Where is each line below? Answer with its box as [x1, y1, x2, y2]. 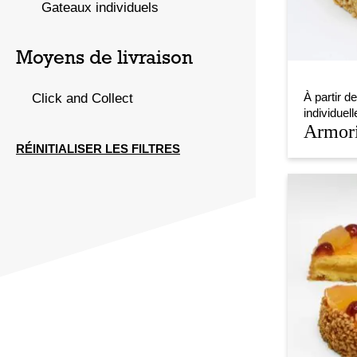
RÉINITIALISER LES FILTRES [16, 141, 180, 155]
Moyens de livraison [16, 49, 193, 69]
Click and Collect [32, 90, 133, 106]
